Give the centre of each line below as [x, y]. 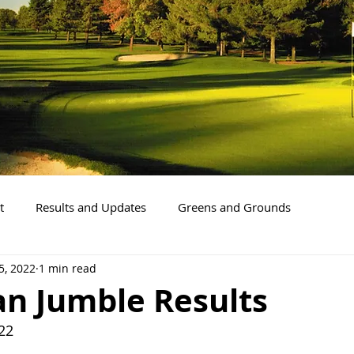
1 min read [68, 268]
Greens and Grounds [234, 207]
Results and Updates [91, 207]
